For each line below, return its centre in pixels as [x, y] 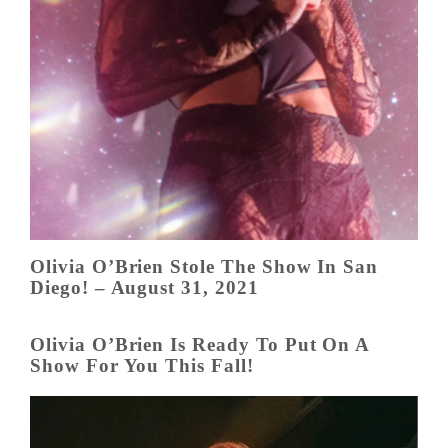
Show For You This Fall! [142, 365]
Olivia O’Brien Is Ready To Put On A [200, 344]
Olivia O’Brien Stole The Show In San [204, 266]
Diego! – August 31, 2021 [144, 287]
